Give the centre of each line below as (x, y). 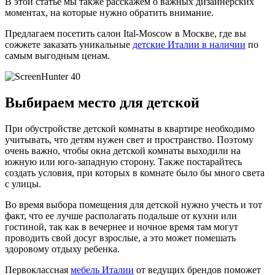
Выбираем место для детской (102, 102)
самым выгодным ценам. (57, 55)
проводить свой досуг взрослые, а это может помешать (120, 238)
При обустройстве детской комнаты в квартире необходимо (130, 128)
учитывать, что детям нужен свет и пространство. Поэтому (129, 139)
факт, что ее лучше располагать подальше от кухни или (121, 215)
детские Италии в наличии (189, 44)
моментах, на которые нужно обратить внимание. (109, 12)
